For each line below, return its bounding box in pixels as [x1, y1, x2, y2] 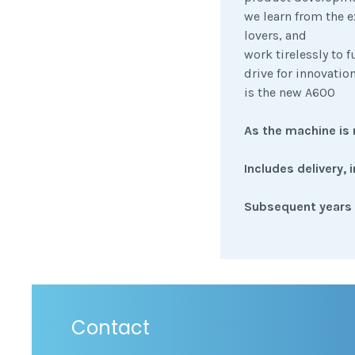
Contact [71, 314, 150, 341]
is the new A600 [244, 84, 335, 100]
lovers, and [244, 27, 307, 43]
